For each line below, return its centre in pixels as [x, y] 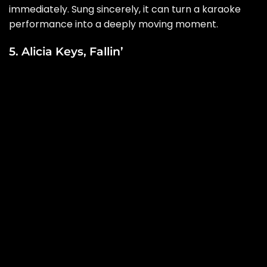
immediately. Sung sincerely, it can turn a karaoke [125, 9]
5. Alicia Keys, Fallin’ [66, 51]
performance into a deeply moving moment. [114, 24]
